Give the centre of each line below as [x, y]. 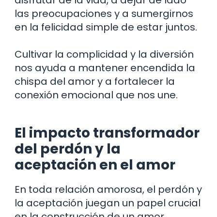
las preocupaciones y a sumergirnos [104, 13]
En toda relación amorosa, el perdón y [108, 189]
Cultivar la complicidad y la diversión [104, 54]
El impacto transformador [107, 133]
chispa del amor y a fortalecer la [95, 81]
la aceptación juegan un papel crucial [108, 203]
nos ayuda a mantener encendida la [105, 68]
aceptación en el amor [95, 165]
